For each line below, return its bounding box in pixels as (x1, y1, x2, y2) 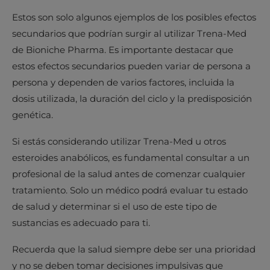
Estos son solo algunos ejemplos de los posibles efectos (12, 11, 256, 23)
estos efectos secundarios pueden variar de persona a (12, 60, 251, 72)
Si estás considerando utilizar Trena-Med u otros (12, 136, 226, 147)
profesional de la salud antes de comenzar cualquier (12, 168, 245, 180)
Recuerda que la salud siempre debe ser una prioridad (12, 243, 256, 255)
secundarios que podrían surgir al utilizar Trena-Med (12, 28, 246, 39)
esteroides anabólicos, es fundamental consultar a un (12, 152, 250, 163)
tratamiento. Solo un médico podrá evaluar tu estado (12, 184, 248, 196)
